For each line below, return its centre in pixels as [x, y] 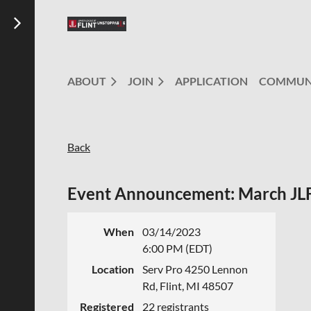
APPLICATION [211, 81]
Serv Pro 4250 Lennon [195, 269]
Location [113, 269]
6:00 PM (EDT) [177, 248]
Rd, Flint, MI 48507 [188, 286]
